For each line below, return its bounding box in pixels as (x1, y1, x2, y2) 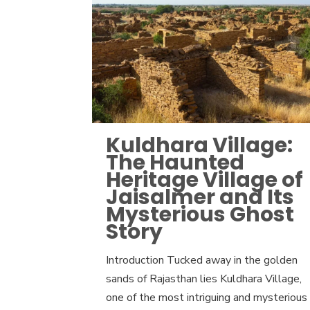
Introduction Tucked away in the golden (106, 253, 298, 268)
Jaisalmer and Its (106, 183, 295, 212)
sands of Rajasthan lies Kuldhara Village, (106, 271, 302, 287)
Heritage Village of (106, 165, 304, 195)
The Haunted (106, 148, 245, 178)
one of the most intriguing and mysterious (106, 290, 308, 306)
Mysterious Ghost (106, 200, 295, 230)
